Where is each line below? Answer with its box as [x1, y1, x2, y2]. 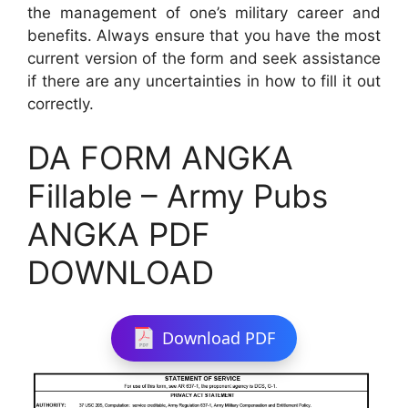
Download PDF [162, 326, 275, 349]
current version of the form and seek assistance [27, 48, 381, 67]
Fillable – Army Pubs [27, 177, 328, 215]
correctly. [27, 94, 94, 113]
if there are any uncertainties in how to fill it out [27, 71, 381, 90]
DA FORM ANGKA [27, 138, 293, 177]
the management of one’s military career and [27, 3, 381, 22]
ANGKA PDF [27, 215, 210, 253]
